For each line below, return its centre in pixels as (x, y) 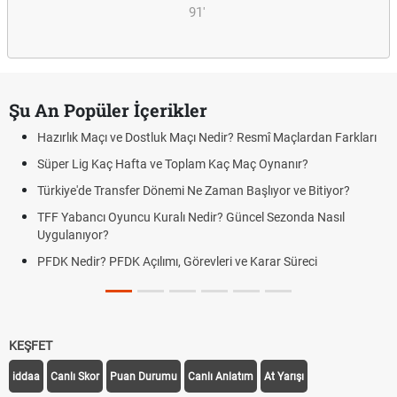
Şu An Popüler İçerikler (108, 110)
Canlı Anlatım (221, 377)
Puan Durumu (144, 377)
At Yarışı (284, 377)
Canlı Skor (75, 377)
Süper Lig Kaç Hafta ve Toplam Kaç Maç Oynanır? (173, 164)
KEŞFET (31, 346)
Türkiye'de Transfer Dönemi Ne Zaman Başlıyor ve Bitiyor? (194, 191)
